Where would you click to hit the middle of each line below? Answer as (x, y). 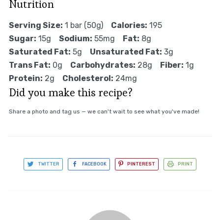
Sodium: (75, 39)
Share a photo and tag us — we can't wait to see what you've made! (104, 112)
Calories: (129, 26)
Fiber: (172, 65)
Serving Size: (36, 26)
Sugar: (22, 39)
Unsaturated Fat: (126, 52)
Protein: (26, 79)
